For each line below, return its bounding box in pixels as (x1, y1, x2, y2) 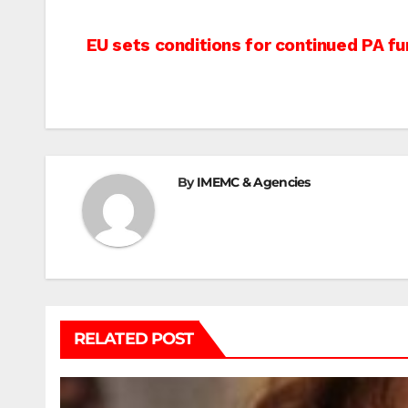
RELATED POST (74, 329, 194, 350)
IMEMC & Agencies (196, 174, 311, 191)
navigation (81, 71, 230, 107)
